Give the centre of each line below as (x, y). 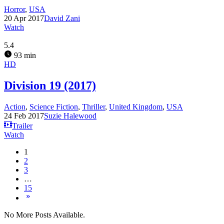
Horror (14, 9)
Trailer (22, 126)
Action (15, 107)
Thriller (93, 107)
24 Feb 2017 (24, 116)
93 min (24, 55)
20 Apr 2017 (24, 18)
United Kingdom (136, 107)
